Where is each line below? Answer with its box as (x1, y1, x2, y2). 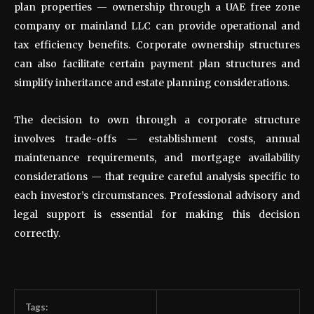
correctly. (14, 226, 60, 240)
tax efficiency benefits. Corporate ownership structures (14, 38, 300, 51)
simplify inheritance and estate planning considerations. (14, 76, 289, 89)
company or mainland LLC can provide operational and (14, 19, 300, 32)
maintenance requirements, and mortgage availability (14, 151, 300, 164)
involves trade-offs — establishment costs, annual (14, 132, 300, 145)
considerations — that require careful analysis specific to (14, 170, 300, 183)
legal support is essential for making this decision (14, 207, 300, 221)
